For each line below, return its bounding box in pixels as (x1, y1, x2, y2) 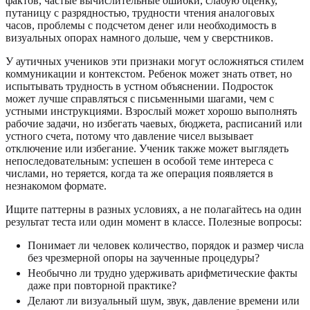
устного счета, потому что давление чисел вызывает (6, 129, 253, 142)
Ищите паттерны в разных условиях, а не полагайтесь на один (6, 203, 302, 215)
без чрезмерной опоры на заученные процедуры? (28, 251, 259, 264)
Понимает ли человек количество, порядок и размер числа (28, 239, 304, 251)
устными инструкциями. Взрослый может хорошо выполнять (6, 104, 297, 117)
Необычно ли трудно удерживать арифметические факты (28, 266, 298, 279)
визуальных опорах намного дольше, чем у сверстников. (6, 31, 273, 44)
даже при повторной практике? (28, 279, 176, 291)
